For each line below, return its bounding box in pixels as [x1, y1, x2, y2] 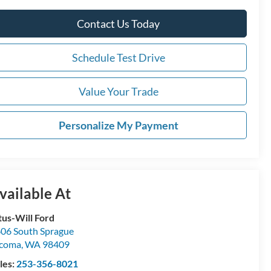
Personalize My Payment [58, 118, 178, 132]
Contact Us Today [77, 16, 160, 30]
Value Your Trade [78, 84, 158, 98]
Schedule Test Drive [71, 50, 165, 64]
